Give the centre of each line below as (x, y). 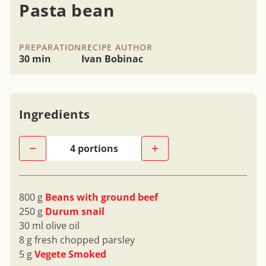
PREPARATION (50, 47)
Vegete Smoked (70, 254)
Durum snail (75, 212)
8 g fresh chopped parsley (77, 240)
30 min (35, 59)
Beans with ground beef (102, 197)
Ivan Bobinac (113, 59)
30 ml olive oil (49, 226)
